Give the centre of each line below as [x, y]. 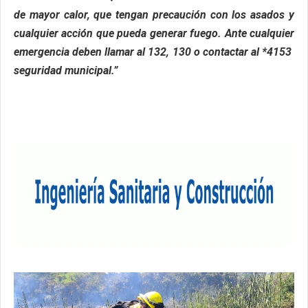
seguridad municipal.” [66, 70]
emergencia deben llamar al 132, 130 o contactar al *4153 [154, 52]
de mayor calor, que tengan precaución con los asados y [154, 14]
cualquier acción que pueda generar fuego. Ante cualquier [154, 33]
